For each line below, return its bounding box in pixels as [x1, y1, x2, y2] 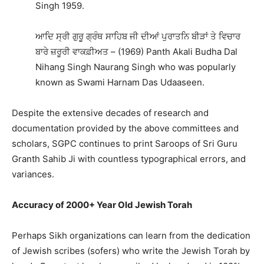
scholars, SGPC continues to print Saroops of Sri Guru [12, 138, 237, 150]
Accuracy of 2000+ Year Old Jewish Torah [12, 199, 192, 211]
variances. [12, 169, 54, 180]
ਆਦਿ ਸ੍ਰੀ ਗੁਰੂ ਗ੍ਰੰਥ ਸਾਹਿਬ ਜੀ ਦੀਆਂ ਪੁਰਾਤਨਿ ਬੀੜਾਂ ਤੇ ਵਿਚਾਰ [35, 31, 240, 42]
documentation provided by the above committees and [12, 123, 239, 134]
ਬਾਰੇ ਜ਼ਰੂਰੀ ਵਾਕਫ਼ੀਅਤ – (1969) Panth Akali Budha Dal [35, 46, 237, 58]
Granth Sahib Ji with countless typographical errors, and [12, 153, 246, 165]
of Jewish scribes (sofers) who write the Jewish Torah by [12, 245, 250, 257]
